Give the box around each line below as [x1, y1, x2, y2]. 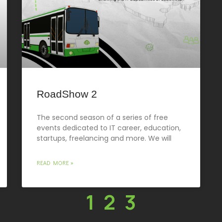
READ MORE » [37, 158, 73, 166]
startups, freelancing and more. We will [37, 133, 171, 143]
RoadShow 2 [37, 88, 97, 100]
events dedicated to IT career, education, [37, 122, 181, 133]
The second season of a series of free [37, 112, 168, 122]
